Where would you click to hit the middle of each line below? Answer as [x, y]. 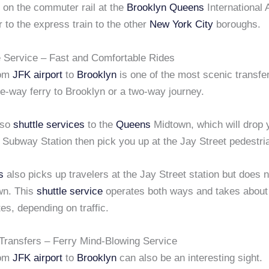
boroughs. [237, 25]
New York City [181, 25]
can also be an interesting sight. [189, 258]
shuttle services [49, 124]
